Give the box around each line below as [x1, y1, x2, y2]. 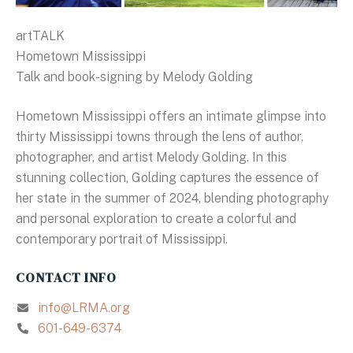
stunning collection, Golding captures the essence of [16, 169, 319, 185]
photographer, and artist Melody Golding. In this [16, 149, 287, 165]
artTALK [16, 28, 65, 43]
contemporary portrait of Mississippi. [16, 231, 228, 247]
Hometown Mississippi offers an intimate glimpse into [16, 108, 326, 124]
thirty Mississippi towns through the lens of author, [16, 128, 303, 144]
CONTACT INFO [16, 268, 117, 286]
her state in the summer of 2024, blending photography [16, 190, 329, 206]
